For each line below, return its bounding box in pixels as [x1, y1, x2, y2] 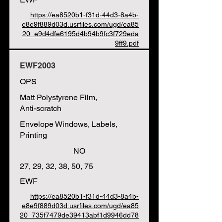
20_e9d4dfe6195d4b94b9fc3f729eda [22, 30, 139, 38]
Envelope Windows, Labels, [20, 119, 117, 129]
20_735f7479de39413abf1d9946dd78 [20, 211, 139, 219]
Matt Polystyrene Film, [20, 93, 97, 102]
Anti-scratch [20, 104, 61, 113]
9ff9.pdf [115, 39, 139, 47]
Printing [20, 130, 47, 140]
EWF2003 [20, 61, 55, 70]
